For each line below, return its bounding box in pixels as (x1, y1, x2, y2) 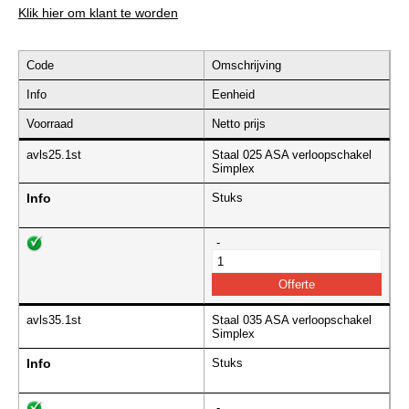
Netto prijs (212, 117, 266, 131)
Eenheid (212, 88, 255, 102)
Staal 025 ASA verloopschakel (212, 148, 372, 163)
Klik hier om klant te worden (18, 5, 178, 21)
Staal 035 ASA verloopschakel (212, 313, 372, 328)
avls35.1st (26, 313, 81, 328)
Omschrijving (212, 58, 281, 73)
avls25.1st (26, 148, 81, 163)
